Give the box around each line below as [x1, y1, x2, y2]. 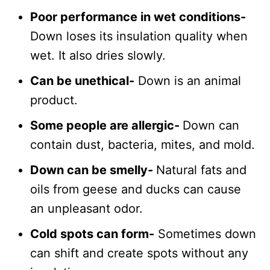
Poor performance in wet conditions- [30, 10, 246, 24]
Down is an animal [134, 74, 241, 88]
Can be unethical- [30, 74, 134, 88]
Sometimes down [154, 227, 256, 241]
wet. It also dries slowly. [30, 48, 166, 63]
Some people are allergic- [30, 118, 183, 133]
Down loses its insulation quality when [30, 29, 248, 43]
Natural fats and [156, 163, 246, 177]
